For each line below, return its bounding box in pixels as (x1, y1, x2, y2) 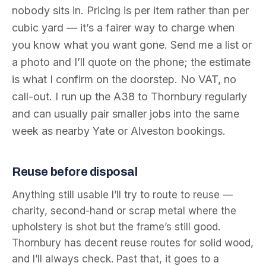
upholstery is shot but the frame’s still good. (12, 221, 220, 233)
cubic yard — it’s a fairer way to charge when (12, 21, 235, 34)
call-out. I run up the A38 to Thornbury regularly (12, 90, 247, 103)
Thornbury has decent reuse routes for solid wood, (12, 237, 254, 249)
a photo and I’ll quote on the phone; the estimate (12, 56, 251, 68)
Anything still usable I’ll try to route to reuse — (12, 189, 233, 201)
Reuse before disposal (12, 165, 138, 178)
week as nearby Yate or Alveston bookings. (12, 125, 226, 137)
